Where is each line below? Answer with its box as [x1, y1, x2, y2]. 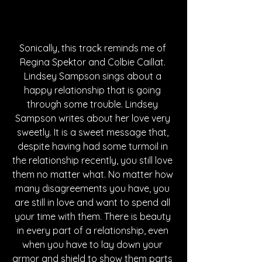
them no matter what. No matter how [12, 168, 175, 180]
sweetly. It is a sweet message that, [16, 126, 171, 138]
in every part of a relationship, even [16, 224, 171, 236]
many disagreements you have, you [15, 182, 172, 194]
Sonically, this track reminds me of [19, 42, 168, 54]
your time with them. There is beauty [14, 210, 173, 222]
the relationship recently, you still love [12, 154, 175, 166]
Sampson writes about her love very [15, 112, 173, 124]
